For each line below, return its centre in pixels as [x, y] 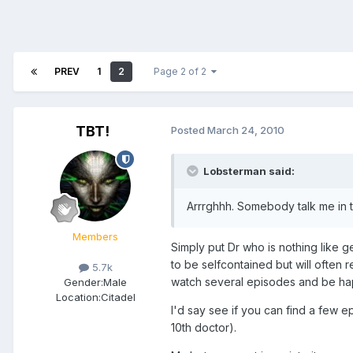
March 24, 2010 [246, 130]
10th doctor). [204, 328]
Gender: [84, 282]
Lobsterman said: [249, 171]
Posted [189, 130]
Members [95, 237]
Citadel [118, 297]
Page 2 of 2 [182, 72]
